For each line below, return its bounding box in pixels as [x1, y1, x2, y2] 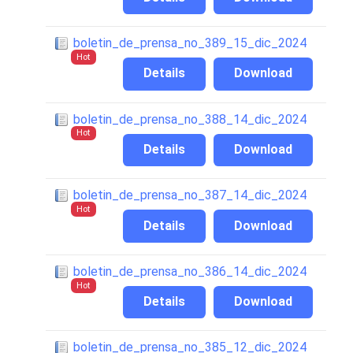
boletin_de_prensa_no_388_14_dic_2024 [73, 111, 307, 127]
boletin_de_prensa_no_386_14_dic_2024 [73, 263, 307, 279]
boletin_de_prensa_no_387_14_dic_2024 [73, 188, 307, 203]
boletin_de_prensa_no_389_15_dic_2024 [73, 35, 307, 50]
